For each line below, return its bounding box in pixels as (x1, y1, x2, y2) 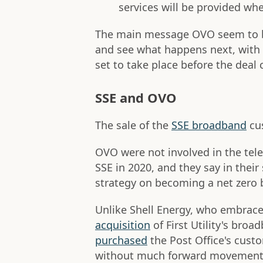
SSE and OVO (95, 89, 177, 107)
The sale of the (95, 118, 171, 133)
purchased (95, 233, 147, 248)
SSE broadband (171, 118, 247, 133)
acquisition (95, 218, 150, 232)
